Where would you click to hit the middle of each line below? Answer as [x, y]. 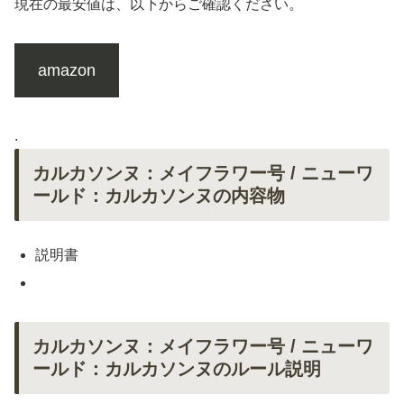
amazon [66, 70]
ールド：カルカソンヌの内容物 [159, 195]
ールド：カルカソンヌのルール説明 [177, 368]
